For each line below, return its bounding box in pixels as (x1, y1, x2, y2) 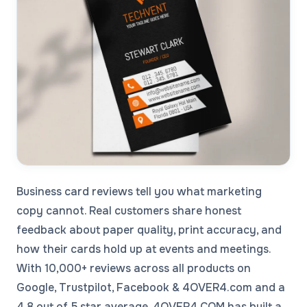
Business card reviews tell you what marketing (16, 184, 262, 199)
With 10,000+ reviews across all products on (16, 261, 251, 276)
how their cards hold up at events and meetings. (16, 242, 271, 257)
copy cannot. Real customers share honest (16, 204, 241, 219)
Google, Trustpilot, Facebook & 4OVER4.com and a (16, 280, 285, 295)
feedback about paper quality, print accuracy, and (16, 223, 282, 238)
